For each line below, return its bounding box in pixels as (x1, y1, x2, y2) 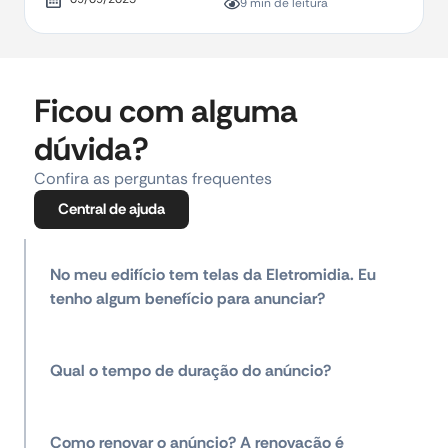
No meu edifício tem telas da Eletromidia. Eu (50, 264, 376, 285)
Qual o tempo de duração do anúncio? (50, 360, 331, 381)
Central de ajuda (58, 199, 165, 219)
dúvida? (34, 128, 149, 170)
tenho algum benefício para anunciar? (50, 288, 325, 309)
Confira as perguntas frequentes (34, 168, 272, 189)
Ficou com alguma (34, 90, 298, 132)
